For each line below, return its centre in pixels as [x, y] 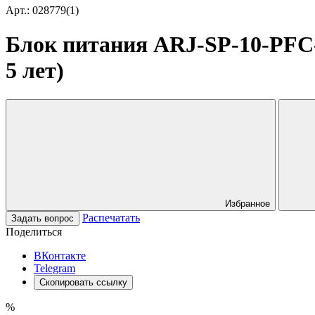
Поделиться [34, 231]
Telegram [54, 268]
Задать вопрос [43, 218]
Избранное [247, 203]
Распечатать [111, 217]
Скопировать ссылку [83, 282]
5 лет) [35, 71]
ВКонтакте [60, 255]
